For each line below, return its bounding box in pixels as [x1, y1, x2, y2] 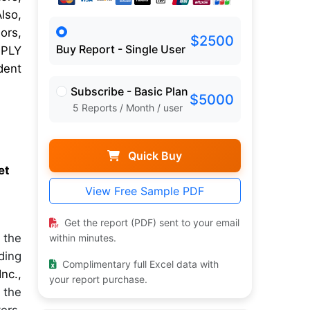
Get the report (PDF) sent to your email [61, 217, 239, 229]
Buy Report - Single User [55, 42, 185, 57]
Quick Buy [125, 149, 183, 163]
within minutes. [48, 232, 116, 244]
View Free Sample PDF [85, 184, 205, 199]
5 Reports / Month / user [72, 102, 183, 114]
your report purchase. [48, 273, 147, 286]
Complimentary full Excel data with [59, 258, 219, 271]
